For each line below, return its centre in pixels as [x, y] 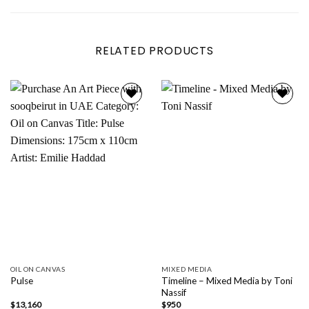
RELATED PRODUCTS [154, 51]
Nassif [173, 292]
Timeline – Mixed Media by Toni [227, 280]
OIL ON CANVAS [38, 269]
